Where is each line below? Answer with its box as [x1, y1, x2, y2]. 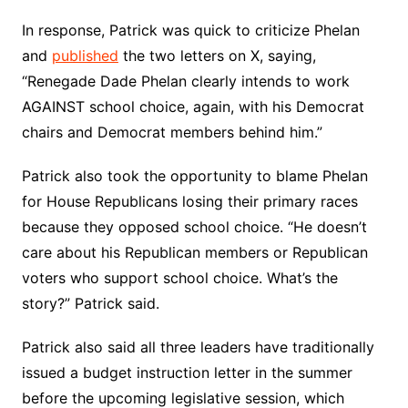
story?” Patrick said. [21, 294, 159, 312]
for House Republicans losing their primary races [21, 192, 358, 210]
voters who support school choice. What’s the [21, 269, 338, 287]
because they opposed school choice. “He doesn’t [21, 218, 367, 236]
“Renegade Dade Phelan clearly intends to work [21, 72, 350, 90]
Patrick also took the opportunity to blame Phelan [21, 167, 368, 185]
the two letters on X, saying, [117, 46, 316, 65]
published [51, 46, 118, 65]
